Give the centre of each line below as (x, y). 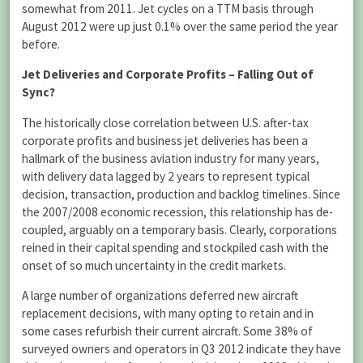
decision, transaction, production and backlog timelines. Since (181, 194)
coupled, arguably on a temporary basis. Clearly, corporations (179, 229)
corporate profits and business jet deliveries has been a (165, 140)
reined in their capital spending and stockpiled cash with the (175, 247)
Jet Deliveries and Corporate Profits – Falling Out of (168, 75)
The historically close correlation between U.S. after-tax (165, 122)
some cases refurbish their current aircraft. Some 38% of (167, 331)
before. (41, 45)
